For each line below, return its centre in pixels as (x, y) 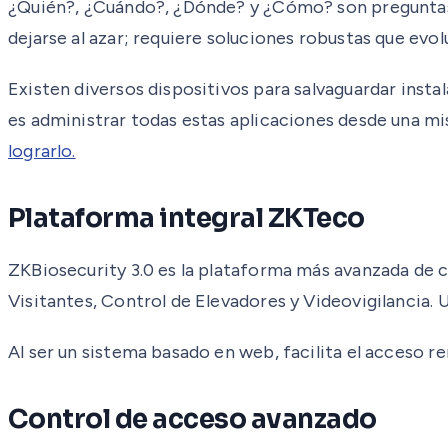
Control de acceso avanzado (192, 419)
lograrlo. (42, 150)
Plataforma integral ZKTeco (186, 218)
